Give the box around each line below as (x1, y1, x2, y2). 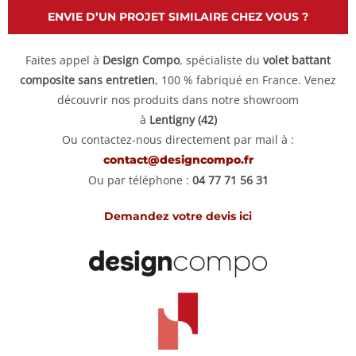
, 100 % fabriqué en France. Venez (155, 72, 336, 87)
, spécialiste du (180, 52, 263, 68)
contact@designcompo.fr (103, 152, 253, 167)
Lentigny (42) (149, 111, 217, 127)
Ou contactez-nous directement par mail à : (62, 131, 294, 147)
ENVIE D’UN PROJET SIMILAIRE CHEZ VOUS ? (48, 9, 308, 24)
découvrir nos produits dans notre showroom (57, 91, 299, 107)
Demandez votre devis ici (104, 208, 252, 223)
